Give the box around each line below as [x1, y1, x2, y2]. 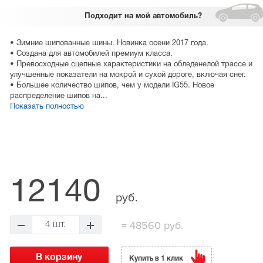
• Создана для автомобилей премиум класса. [9, 50, 173, 58]
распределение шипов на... [9, 93, 107, 100]
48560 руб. [126, 219, 183, 232]
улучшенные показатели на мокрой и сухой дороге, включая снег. [9, 72, 246, 79]
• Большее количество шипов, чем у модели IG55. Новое [9, 82, 214, 90]
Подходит [85, 13, 123, 21]
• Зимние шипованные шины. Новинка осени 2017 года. [9, 40, 208, 48]
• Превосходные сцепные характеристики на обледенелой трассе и [9, 61, 252, 69]
